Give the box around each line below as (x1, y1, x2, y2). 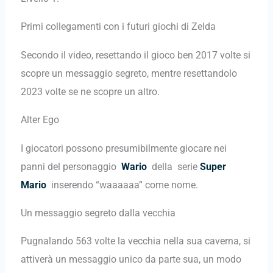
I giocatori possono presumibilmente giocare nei (20, 142, 227, 154)
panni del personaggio (20, 160, 121, 172)
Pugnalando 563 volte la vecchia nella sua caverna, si (20, 235, 250, 247)
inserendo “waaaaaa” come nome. (46, 179, 198, 191)
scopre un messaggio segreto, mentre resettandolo (20, 67, 237, 79)
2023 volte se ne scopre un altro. (20, 85, 160, 97)
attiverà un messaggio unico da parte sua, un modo (20, 253, 241, 266)
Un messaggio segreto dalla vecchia (20, 207, 175, 219)
